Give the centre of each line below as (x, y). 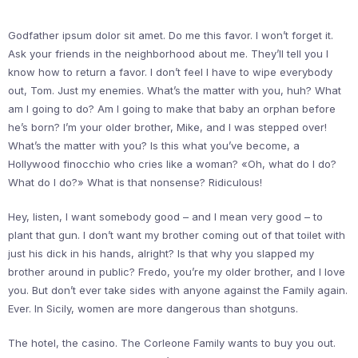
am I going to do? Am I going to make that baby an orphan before (172, 109)
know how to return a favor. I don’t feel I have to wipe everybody (170, 72)
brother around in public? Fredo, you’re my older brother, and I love (177, 272)
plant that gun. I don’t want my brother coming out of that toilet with (177, 235)
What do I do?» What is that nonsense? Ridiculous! (135, 182)
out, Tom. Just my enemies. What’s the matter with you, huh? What (175, 90)
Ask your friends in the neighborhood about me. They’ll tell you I (168, 54)
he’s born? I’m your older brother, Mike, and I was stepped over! (167, 127)
